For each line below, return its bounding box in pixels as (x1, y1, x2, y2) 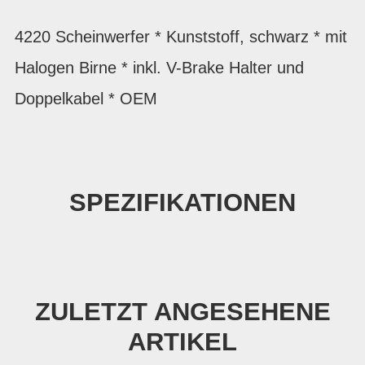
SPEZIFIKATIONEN (69, 188, 296, 217)
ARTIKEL (128, 327, 237, 356)
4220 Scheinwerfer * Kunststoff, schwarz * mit (15, 28, 347, 46)
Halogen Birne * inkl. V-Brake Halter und (15, 59, 304, 77)
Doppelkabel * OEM (15, 90, 157, 108)
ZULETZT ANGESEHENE (34, 297, 331, 326)
